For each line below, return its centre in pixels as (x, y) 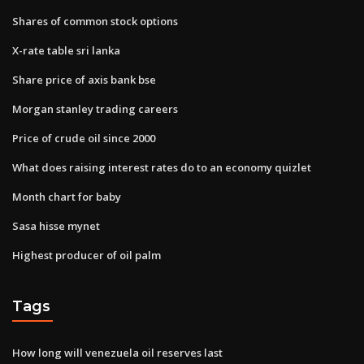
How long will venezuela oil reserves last (117, 352)
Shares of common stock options (95, 21)
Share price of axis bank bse (84, 79)
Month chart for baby (67, 196)
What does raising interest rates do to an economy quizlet (162, 167)
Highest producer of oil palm (87, 255)
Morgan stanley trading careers (95, 108)
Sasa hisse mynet (56, 225)
